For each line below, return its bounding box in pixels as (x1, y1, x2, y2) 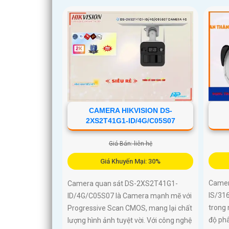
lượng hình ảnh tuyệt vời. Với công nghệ (67, 216, 192, 224)
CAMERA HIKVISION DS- (88, 106, 172, 114)
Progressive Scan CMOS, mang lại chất (67, 203, 192, 212)
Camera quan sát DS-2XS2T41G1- (67, 179, 178, 188)
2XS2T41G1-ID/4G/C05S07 (85, 116, 175, 125)
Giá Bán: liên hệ (108, 140, 152, 147)
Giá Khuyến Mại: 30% (100, 157, 161, 165)
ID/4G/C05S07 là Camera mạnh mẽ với (67, 191, 192, 200)
